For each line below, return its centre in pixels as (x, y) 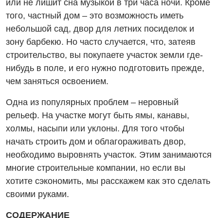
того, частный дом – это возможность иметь (95, 16)
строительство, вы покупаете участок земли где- (104, 55)
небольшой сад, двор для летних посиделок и (100, 29)
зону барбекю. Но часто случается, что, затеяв (101, 42)
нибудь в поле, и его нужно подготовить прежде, (105, 68)
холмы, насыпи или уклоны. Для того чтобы (95, 128)
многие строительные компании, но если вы (96, 168)
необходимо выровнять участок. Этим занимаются (109, 155)
